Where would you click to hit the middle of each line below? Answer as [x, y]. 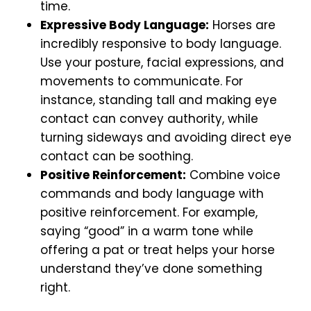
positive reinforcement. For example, [149, 213]
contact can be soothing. [117, 157]
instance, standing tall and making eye [159, 100]
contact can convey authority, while [149, 119]
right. [55, 288]
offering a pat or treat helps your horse [158, 250]
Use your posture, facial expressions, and [162, 63]
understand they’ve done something [151, 269]
